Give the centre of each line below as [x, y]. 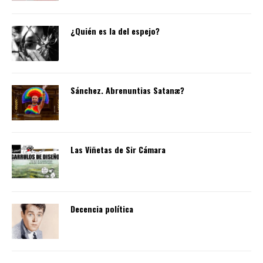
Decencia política [102, 208]
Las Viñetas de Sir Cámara [118, 149]
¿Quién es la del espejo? [115, 31]
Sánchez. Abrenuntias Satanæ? [127, 90]
